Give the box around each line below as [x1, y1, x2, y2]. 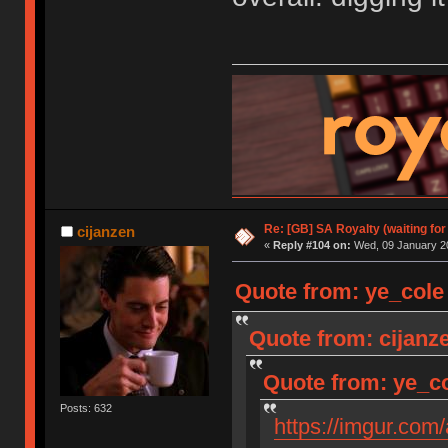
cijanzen [76, 223, 135, 241]
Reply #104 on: [272, 239, 351, 252]
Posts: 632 [60, 402, 113, 415]
